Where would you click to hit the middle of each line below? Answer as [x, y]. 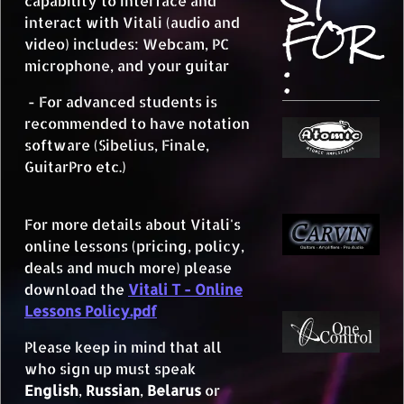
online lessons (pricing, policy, [134, 246]
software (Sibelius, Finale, [117, 145]
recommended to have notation [137, 123]
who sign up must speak [110, 368]
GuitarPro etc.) [75, 166]
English [51, 390]
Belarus [174, 390]
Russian [113, 390]
